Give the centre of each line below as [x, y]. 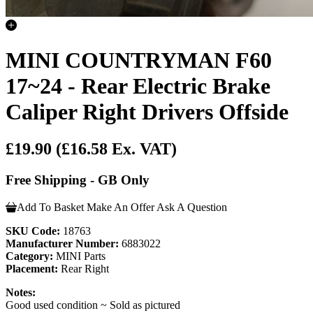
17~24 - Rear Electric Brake [138, 86]
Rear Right [83, 268]
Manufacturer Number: [62, 243]
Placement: [32, 268]
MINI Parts [79, 256]
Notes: [21, 292]
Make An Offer [121, 207]
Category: [29, 256]
